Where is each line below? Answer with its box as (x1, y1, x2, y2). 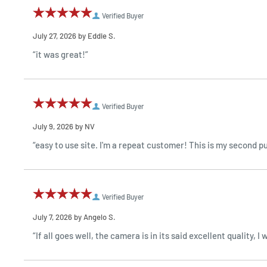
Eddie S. (88, 31, 116, 41)
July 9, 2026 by (33, 122, 85, 132)
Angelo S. (83, 212, 116, 222)
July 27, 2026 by (33, 31, 88, 41)
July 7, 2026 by (33, 212, 83, 222)
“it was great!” (33, 49, 88, 60)
